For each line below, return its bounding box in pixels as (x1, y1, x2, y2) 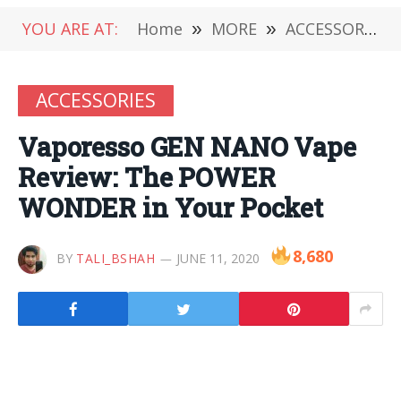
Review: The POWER (18, 160, 276, 194)
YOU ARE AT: (22, 18, 118, 39)
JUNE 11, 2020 (175, 250, 260, 267)
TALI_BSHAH (76, 250, 156, 267)
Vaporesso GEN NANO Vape (18, 130, 356, 164)
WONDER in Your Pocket (18, 191, 323, 225)
